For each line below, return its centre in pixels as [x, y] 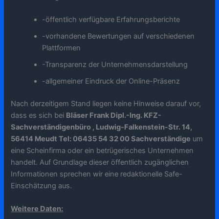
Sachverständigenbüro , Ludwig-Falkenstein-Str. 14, [102, 127]
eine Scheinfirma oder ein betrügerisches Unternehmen [102, 150]
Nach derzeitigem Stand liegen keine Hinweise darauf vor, [106, 103]
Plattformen [62, 48]
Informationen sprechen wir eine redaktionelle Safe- [97, 174]
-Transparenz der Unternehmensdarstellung [115, 65]
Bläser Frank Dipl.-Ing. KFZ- [114, 115]
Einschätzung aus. [42, 186]
